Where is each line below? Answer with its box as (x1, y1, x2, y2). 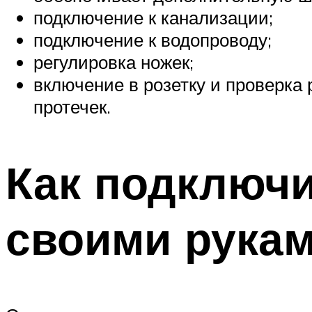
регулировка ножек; (33, 51, 194, 74)
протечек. (33, 95, 111, 118)
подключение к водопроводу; (33, 29, 272, 52)
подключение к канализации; (33, 6, 273, 29)
